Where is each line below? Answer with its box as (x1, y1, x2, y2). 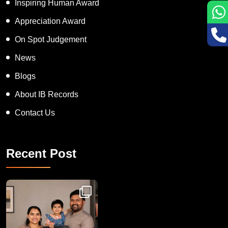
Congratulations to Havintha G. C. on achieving (6, 175, 41, 184)
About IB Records (15, 90, 78, 99)
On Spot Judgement (15, 35, 87, 44)
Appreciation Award (15, 16, 85, 25)
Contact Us (15, 108, 55, 117)
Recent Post (6, 146, 76, 160)
